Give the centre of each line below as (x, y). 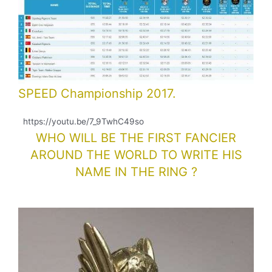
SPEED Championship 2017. (97, 94)
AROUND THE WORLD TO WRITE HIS (136, 155)
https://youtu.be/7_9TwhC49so (83, 122)
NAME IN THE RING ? (136, 172)
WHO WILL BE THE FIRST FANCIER (136, 138)
